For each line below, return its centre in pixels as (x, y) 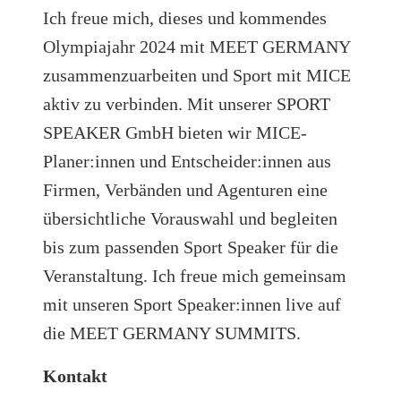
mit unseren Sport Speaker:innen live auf (192, 304)
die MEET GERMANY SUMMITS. (172, 333)
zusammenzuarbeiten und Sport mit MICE (197, 75)
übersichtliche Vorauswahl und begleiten (190, 218)
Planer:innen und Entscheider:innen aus (187, 161)
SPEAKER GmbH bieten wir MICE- (175, 132)
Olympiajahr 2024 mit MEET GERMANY (196, 46)
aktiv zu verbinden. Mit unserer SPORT (187, 103)
